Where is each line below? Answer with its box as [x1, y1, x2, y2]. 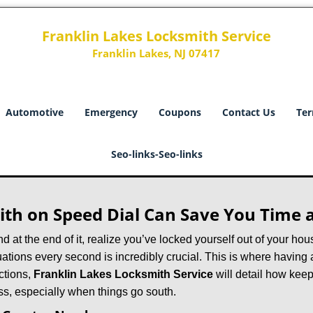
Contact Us [222, 105, 275, 119]
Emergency [85, 105, 138, 119]
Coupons [159, 105, 201, 119]
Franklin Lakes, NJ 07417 [92, 46, 221, 60]
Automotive [6, 105, 64, 119]
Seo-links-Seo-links [110, 147, 203, 161]
